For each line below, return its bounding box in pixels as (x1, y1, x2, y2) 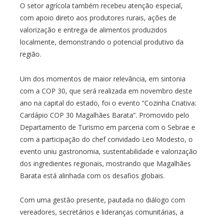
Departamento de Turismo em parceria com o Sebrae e (19, 122, 195, 132)
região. (19, 49, 41, 59)
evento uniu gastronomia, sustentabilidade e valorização (19, 146, 197, 156)
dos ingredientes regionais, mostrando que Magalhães (19, 158, 191, 168)
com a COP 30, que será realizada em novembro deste (19, 86, 192, 95)
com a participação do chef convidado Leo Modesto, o (19, 134, 193, 144)
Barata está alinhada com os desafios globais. (19, 170, 165, 180)
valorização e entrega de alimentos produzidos (19, 25, 167, 34)
